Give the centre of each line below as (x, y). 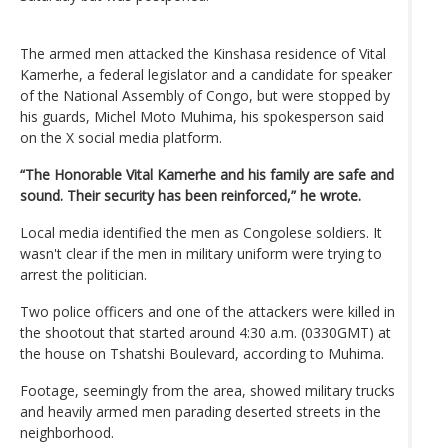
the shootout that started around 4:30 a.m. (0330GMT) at (205, 332)
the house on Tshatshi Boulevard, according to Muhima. (202, 353)
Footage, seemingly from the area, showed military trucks (207, 390)
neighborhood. (67, 432)
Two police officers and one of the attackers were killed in (207, 311)
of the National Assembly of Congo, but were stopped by (205, 95)
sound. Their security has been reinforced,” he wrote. (190, 195)
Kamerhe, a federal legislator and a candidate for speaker (206, 74)
